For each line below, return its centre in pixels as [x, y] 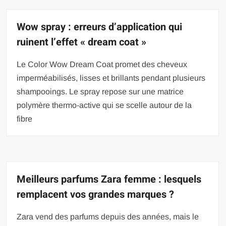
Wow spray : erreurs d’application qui [100, 27]
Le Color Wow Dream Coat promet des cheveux [102, 64]
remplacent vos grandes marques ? [96, 194]
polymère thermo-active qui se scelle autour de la [104, 105]
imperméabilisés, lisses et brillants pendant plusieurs [111, 78]
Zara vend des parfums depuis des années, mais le [108, 216]
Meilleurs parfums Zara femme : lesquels [109, 179]
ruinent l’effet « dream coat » [82, 42]
